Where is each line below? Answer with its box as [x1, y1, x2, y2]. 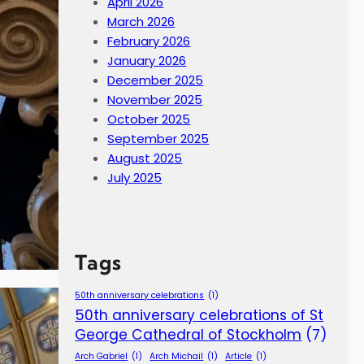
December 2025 [107, 71, 204, 89]
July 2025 [107, 169, 162, 187]
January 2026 [107, 52, 187, 70]
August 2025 [107, 149, 183, 167]
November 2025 [107, 91, 203, 109]
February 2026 [107, 32, 191, 50]
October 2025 [107, 110, 191, 128]
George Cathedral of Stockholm [75, 325, 302, 345]
